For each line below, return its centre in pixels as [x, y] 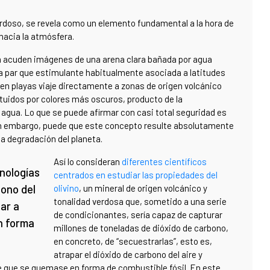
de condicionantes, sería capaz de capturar [138, 215]
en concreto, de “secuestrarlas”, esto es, [133, 241]
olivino [66, 188]
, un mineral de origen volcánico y [143, 188]
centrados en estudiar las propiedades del [136, 175]
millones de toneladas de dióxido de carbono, [141, 228]
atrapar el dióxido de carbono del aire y [128, 255]
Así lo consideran [87, 162]
